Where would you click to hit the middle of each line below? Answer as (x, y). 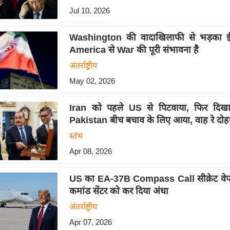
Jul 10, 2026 (89, 10)
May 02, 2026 (92, 81)
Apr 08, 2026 (90, 151)
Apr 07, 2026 (90, 222)
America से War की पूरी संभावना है (134, 50)
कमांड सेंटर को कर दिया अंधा (119, 191)
